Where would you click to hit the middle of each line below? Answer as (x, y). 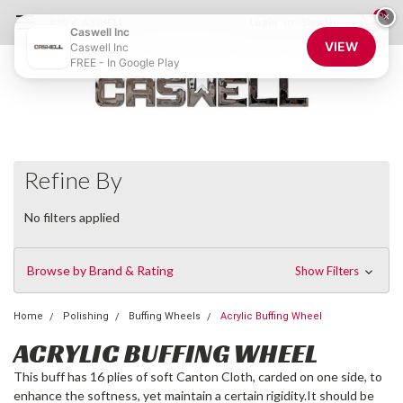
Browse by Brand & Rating (100, 270)
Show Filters (328, 270)
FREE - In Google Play (125, 63)
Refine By (74, 180)
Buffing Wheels (165, 316)
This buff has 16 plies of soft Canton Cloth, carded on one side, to (198, 376)
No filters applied (72, 217)
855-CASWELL (87, 22)
